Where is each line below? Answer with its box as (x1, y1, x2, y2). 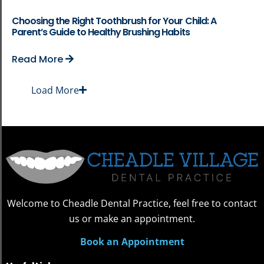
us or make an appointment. (69, 212, 195, 225)
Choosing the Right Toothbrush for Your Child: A (12, 14, 216, 28)
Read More (12, 52, 65, 66)
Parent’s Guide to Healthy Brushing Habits (12, 25, 190, 39)
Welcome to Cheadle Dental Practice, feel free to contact (7, 196, 257, 210)
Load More (31, 83, 79, 97)
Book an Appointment (80, 235, 184, 248)
